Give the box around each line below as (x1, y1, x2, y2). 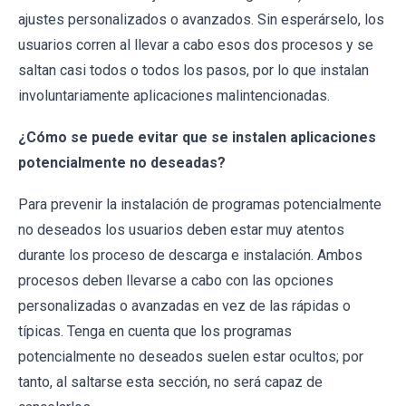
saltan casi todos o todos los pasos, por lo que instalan (18, 61, 369, 79)
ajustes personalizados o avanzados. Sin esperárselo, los (18, 10, 384, 28)
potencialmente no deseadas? (18, 153, 226, 171)
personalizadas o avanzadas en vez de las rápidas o (18, 296, 351, 314)
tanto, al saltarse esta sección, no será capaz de (18, 372, 323, 391)
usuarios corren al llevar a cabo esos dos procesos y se (18, 35, 373, 53)
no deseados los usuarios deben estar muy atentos (18, 220, 344, 238)
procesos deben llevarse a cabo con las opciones (18, 271, 333, 289)
